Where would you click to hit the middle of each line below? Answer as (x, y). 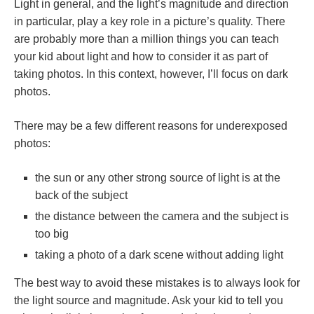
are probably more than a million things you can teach (146, 39)
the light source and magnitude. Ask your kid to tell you (149, 300)
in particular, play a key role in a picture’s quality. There (150, 21)
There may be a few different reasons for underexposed (151, 126)
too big (52, 234)
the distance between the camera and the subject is (162, 216)
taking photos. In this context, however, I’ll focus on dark (151, 74)
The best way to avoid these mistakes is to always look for (157, 283)
